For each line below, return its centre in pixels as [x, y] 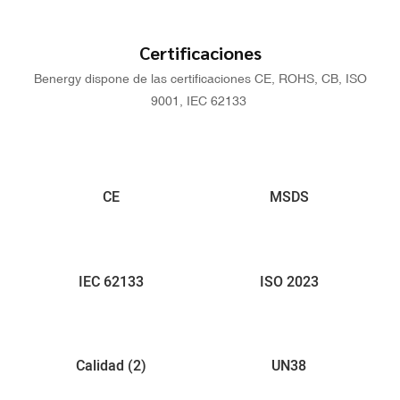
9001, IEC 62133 [200, 100]
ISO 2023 [289, 282]
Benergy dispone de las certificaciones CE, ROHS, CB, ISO [200, 78]
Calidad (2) [111, 367]
